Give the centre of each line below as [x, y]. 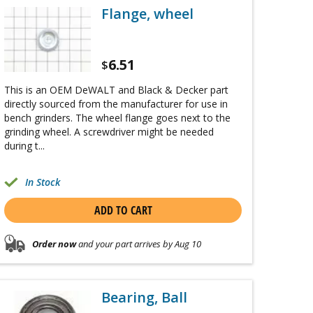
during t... [24, 146]
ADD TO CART [123, 211]
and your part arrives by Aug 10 [139, 243]
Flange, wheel [148, 14]
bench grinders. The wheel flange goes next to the [117, 118]
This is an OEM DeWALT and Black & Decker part [116, 90]
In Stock [43, 182]
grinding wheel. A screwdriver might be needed [109, 132]
